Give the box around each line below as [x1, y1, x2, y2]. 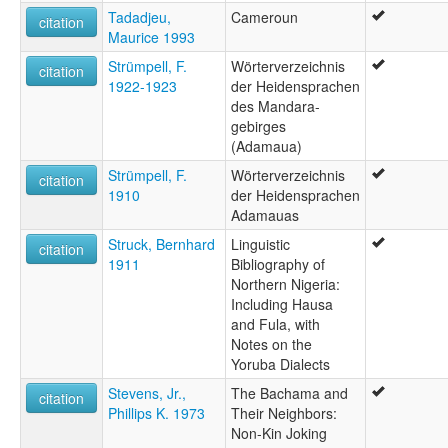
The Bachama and [231, 382, 348, 403]
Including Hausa [231, 293, 333, 314]
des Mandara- [231, 95, 320, 116]
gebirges [231, 115, 286, 136]
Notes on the [231, 333, 312, 354]
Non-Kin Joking [231, 422, 327, 443]
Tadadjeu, [108, 6, 171, 27]
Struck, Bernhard [108, 233, 215, 254]
